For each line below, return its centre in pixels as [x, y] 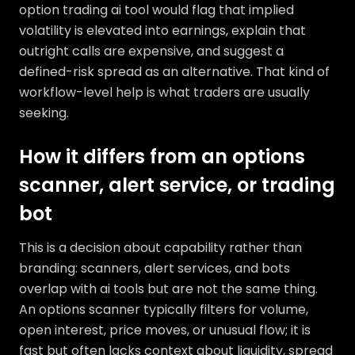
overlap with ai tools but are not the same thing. [168, 289]
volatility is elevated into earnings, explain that [162, 31]
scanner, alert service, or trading [177, 185]
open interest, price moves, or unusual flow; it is [165, 330]
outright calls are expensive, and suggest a [151, 51]
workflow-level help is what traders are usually [164, 92]
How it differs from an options [162, 157]
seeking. [44, 113]
